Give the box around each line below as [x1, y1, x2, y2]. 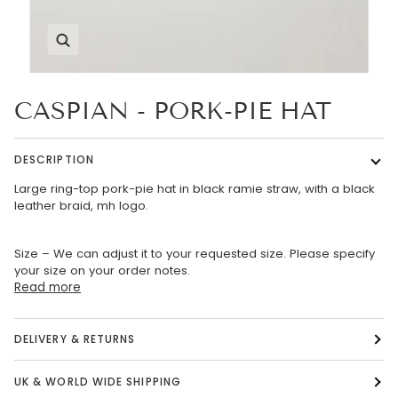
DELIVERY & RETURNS [14, 330, 136, 346]
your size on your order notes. [14, 262, 190, 280]
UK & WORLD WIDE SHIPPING [14, 373, 181, 389]
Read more [14, 279, 81, 297]
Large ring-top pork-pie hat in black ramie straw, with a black [14, 180, 375, 198]
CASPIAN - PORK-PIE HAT [14, 97, 331, 126]
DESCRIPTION [14, 151, 94, 167]
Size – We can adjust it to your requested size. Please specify [14, 245, 375, 263]
